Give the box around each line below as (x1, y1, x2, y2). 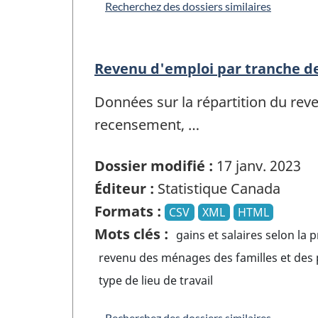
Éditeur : (94, 179, 154, 199)
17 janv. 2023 (213, 156, 301, 176)
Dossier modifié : (94, 156, 213, 176)
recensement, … (94, 114, 199, 134)
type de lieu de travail (99, 273, 214, 289)
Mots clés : (94, 224, 168, 244)
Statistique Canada (154, 179, 280, 199)
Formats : (94, 202, 161, 221)
